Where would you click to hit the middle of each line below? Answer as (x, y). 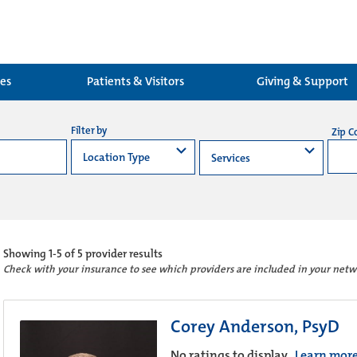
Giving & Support (302, 81)
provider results (123, 253)
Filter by (89, 130)
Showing (25, 253)
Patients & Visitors (135, 81)
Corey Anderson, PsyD (255, 326)
